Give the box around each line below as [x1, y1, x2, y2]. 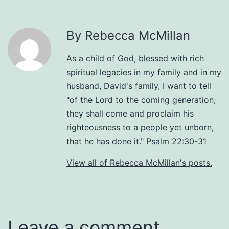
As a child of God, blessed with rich [66, 53, 204, 63]
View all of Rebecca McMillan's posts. [66, 157, 212, 168]
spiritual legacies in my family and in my [66, 66, 221, 77]
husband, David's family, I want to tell [66, 80, 211, 91]
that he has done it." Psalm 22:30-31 [66, 135, 207, 146]
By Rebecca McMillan [66, 28, 190, 43]
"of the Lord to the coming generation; [66, 94, 216, 105]
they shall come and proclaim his [66, 108, 194, 119]
